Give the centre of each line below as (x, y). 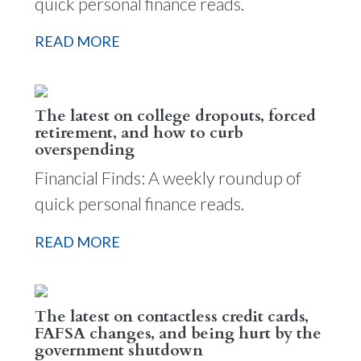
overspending (84, 149)
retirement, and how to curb (139, 133)
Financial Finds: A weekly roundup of (168, 178)
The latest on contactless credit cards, (171, 316)
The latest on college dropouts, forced (175, 116)
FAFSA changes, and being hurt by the (178, 333)
